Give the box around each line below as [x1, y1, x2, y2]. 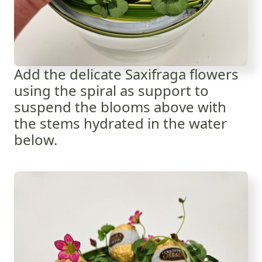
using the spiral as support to [14, 80, 209, 100]
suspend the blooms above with [14, 96, 226, 116]
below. [14, 129, 57, 149]
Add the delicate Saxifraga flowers [14, 64, 239, 84]
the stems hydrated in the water [14, 113, 227, 133]
